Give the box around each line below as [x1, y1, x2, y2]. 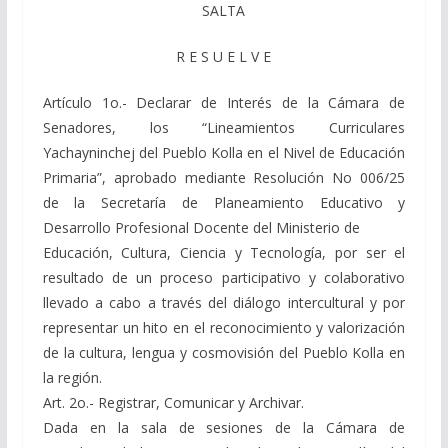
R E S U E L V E [176, 46, 272, 66]
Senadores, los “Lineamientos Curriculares [42, 117, 406, 137]
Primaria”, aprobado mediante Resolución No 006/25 [42, 167, 406, 187]
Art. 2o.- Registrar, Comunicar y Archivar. [42, 392, 304, 412]
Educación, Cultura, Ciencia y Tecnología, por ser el [42, 242, 406, 262]
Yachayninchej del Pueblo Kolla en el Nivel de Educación [42, 142, 406, 162]
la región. [42, 367, 102, 387]
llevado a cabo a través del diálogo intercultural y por [42, 292, 406, 312]
